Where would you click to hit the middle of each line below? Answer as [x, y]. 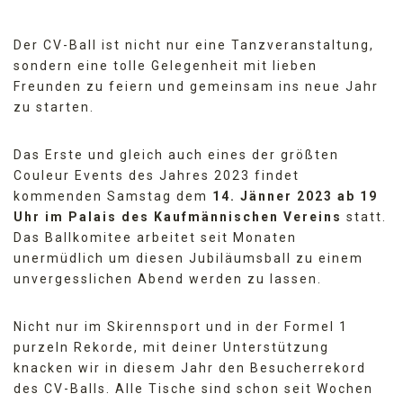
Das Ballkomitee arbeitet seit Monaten [155, 237]
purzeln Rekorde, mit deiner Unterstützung [171, 347]
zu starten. [54, 107]
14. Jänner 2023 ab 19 [295, 196]
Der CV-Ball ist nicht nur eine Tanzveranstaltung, [194, 45]
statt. [364, 216]
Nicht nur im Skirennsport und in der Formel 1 [181, 326]
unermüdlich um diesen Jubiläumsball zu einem [188, 258]
